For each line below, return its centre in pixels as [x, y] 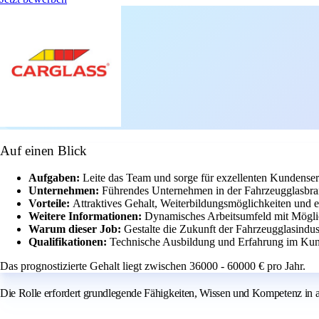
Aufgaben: [56, 178]
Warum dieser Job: [76, 229]
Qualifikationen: [69, 242]
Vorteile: [51, 204]
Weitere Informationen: [87, 216]
